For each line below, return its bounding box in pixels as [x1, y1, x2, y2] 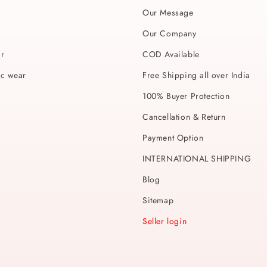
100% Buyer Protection [142, 90, 230, 102]
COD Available [142, 48, 200, 60]
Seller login [142, 215, 187, 227]
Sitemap [142, 194, 174, 206]
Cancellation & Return [142, 111, 226, 123]
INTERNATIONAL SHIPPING [142, 153, 252, 164]
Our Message [142, 7, 194, 18]
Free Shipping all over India [142, 69, 250, 81]
